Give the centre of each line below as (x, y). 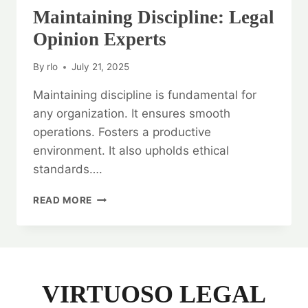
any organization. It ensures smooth (132, 114)
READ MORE (63, 200)
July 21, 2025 (101, 67)
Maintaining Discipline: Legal (154, 18)
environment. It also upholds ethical (131, 151)
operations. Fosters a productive (122, 132)
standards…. (68, 169)
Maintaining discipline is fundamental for (145, 95)
